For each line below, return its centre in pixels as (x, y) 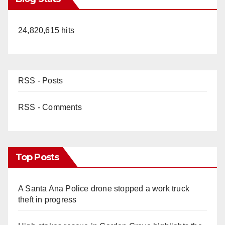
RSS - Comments (50, 107)
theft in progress (47, 199)
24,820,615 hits (46, 30)
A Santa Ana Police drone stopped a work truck (104, 188)
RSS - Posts (41, 80)
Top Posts (37, 157)
